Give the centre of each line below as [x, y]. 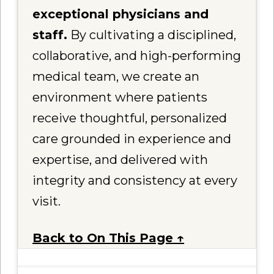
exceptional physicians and [121, 14]
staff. [50, 35]
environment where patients [120, 98]
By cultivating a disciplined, [152, 35]
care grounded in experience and [132, 139]
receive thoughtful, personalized [130, 118]
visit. [47, 202]
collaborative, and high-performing [137, 56]
